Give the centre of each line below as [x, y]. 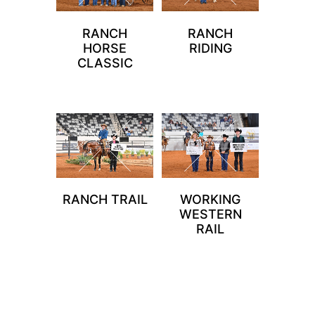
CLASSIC [105, 63]
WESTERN [210, 214]
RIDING [210, 48]
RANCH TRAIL [105, 199]
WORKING [210, 199]
